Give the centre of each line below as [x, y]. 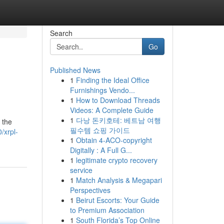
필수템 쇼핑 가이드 [100, 130]
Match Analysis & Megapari [119, 180]
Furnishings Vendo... [102, 90]
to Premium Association [107, 210]
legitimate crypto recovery [116, 160]
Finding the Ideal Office [112, 80]
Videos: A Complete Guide [111, 110]
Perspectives [90, 190]
